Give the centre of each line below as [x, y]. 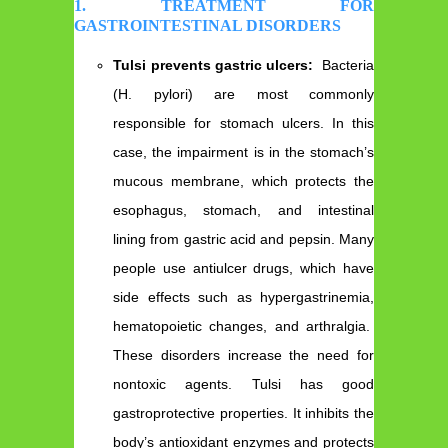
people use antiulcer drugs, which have [243, 267]
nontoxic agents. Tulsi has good [243, 383]
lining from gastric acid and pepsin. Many [243, 238]
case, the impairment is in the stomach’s [243, 151]
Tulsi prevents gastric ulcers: [215, 64]
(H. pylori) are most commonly [243, 93]
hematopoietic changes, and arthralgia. [243, 325]
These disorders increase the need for [243, 354]
